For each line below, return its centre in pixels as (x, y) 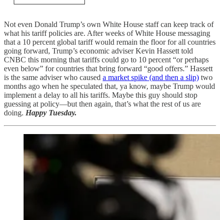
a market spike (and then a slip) (151, 77)
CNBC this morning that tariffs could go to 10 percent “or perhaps (106, 60)
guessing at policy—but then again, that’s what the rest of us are (102, 104)
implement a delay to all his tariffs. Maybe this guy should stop (101, 95)
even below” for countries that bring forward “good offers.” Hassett (108, 69)
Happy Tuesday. (51, 113)
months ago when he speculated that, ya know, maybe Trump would (110, 86)
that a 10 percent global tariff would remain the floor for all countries (110, 42)
